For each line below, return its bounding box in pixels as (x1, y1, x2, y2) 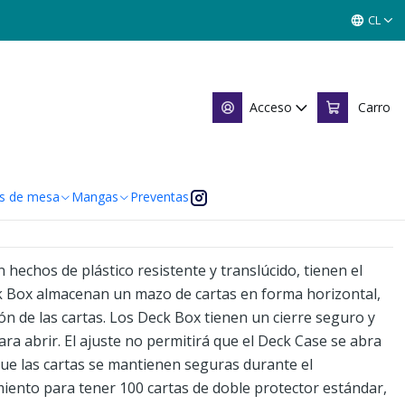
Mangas (71, 188, 118, 205)
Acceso (250, 99, 293, 116)
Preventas (129, 188, 189, 205)
